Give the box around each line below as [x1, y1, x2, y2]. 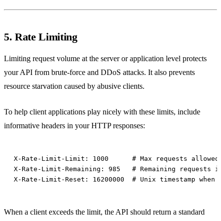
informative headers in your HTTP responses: [4, 121, 145, 130]
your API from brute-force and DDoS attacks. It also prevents [4, 68, 195, 76]
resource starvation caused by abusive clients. [4, 81, 145, 90]
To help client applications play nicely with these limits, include [4, 107, 200, 116]
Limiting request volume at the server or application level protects [4, 54, 207, 63]
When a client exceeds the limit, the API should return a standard [4, 207, 205, 216]
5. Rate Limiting [4, 30, 77, 43]
